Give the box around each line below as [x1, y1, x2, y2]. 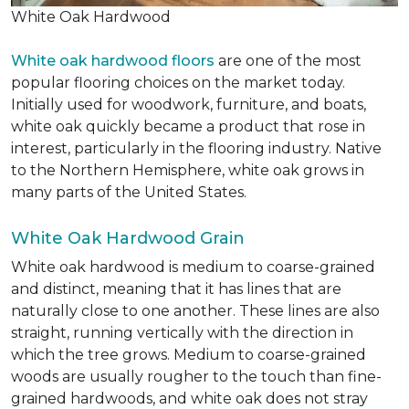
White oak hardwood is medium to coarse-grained [11, 258, 375, 277]
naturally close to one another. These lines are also [11, 302, 380, 320]
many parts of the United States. [11, 184, 246, 202]
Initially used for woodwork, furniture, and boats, [11, 96, 366, 114]
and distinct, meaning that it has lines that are [11, 280, 341, 299]
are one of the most [215, 52, 362, 70]
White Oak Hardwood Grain [11, 228, 245, 249]
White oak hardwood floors [11, 52, 215, 70]
